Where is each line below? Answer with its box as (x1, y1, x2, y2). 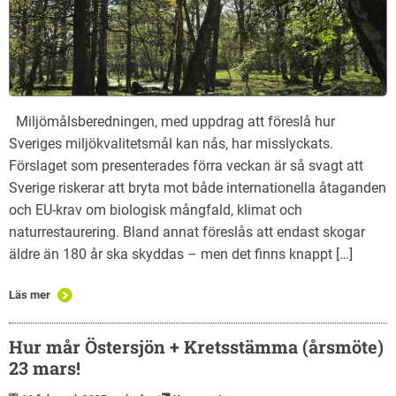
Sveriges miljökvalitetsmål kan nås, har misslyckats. (9, 135, 333, 153)
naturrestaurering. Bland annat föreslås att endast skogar (9, 224, 365, 241)
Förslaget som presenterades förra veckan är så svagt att (9, 157, 363, 175)
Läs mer (9, 288, 50, 302)
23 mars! (9, 356, 80, 380)
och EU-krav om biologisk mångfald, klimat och (9, 202, 302, 219)
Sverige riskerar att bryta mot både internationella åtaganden (9, 179, 386, 197)
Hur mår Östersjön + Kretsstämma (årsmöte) (9, 335, 384, 359)
